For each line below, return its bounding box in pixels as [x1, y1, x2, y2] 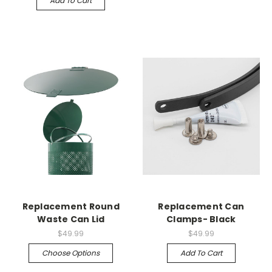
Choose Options [42, 247, 100, 258]
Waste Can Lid [37, 212, 105, 225]
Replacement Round [22, 200, 120, 212]
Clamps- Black [166, 212, 236, 225]
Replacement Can [158, 200, 245, 212]
